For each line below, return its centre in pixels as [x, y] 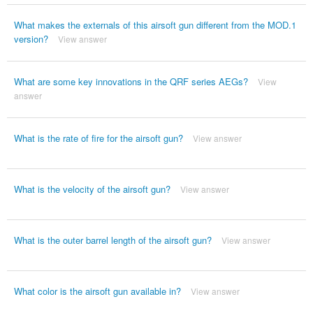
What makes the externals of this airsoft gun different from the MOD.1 [155, 25]
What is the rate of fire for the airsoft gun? [98, 138]
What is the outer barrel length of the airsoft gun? [112, 240]
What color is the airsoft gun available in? [97, 291]
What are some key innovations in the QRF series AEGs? [131, 82]
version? [31, 39]
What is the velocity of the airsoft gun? [92, 189]
